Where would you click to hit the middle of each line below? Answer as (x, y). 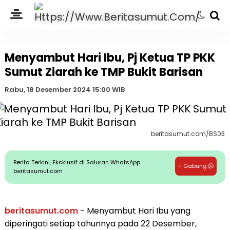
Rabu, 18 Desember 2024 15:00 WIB (64, 90)
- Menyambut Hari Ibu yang (134, 211)
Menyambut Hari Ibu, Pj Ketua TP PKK (110, 58)
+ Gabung (194, 166)
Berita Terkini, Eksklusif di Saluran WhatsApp (77, 162)
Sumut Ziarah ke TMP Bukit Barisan (103, 72)
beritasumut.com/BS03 (188, 134)
